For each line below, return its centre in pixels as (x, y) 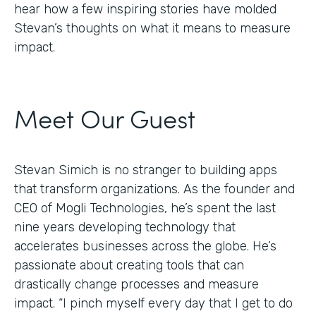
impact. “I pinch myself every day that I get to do (153, 303)
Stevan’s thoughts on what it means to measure (152, 28)
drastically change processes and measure (136, 284)
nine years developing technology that (125, 227)
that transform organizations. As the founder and (154, 189)
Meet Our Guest (105, 117)
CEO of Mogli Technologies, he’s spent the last (145, 208)
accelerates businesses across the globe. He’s (145, 246)
